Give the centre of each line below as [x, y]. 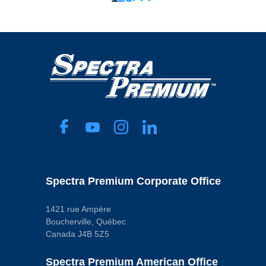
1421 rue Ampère [78, 209]
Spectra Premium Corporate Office [133, 181]
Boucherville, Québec [85, 221]
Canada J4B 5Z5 [77, 234]
